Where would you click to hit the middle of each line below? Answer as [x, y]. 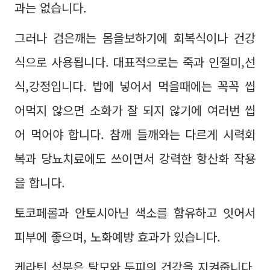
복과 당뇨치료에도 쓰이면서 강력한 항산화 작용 [135, 158]
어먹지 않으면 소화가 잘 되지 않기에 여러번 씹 [135, 110]
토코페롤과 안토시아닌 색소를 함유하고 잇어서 [135, 212]
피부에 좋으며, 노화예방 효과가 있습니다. [119, 237]
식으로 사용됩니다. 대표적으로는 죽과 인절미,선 [135, 62]
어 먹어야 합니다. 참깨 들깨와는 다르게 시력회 [135, 134]
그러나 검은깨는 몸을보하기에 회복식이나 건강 [135, 38]
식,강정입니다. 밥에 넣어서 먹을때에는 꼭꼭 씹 [135, 86]
